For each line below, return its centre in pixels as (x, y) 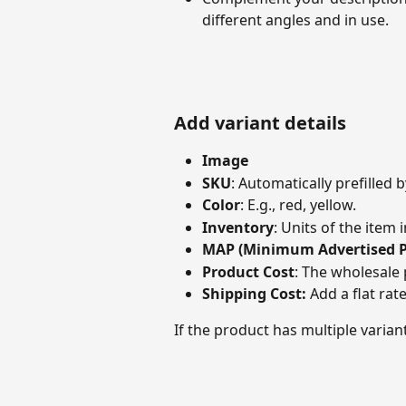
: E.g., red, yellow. (298, 205)
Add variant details (260, 123)
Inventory (238, 227)
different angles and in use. (295, 20)
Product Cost (248, 271)
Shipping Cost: (256, 294)
